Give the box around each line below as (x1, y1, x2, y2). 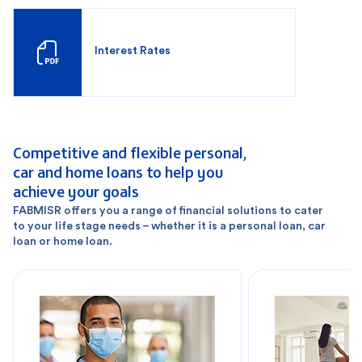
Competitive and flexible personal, (13, 141, 246, 162)
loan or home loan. (13, 236, 112, 247)
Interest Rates (95, 44, 170, 57)
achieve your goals (13, 180, 139, 201)
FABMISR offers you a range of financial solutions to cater (13, 205, 323, 217)
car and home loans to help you (13, 161, 223, 182)
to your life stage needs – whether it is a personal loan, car (13, 221, 326, 232)
